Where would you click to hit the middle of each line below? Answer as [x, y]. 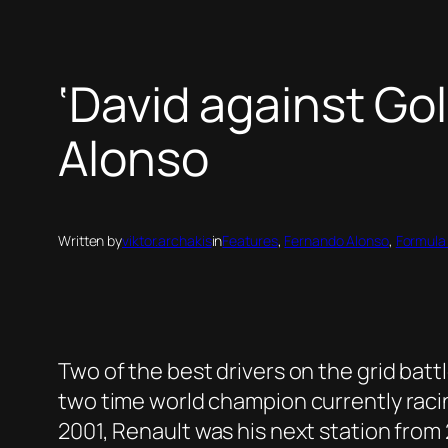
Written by [90, 241]
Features [250, 241]
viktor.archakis [167, 241]
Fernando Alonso [336, 241]
